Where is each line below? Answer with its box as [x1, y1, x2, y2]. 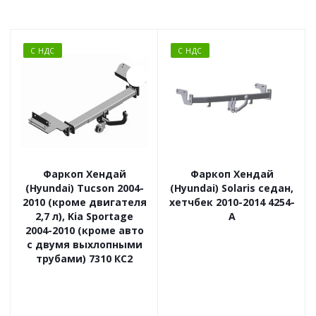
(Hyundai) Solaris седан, [170, 181, 293, 195]
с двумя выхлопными [26, 238, 142, 252]
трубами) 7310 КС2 [36, 252, 133, 266]
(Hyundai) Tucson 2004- [25, 181, 144, 195]
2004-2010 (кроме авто [25, 224, 144, 238]
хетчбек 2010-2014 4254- [169, 195, 268, 209]
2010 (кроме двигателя [22, 195, 147, 209]
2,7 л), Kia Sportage [35, 209, 133, 224]
